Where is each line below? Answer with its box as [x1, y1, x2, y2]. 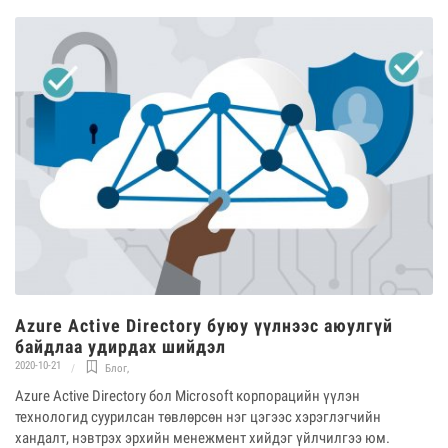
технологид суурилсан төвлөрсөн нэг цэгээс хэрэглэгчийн [15, 408, 381, 427]
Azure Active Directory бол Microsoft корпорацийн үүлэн [15, 387, 360, 406]
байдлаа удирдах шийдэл [15, 336, 226, 358]
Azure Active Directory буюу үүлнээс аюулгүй [15, 315, 393, 337]
